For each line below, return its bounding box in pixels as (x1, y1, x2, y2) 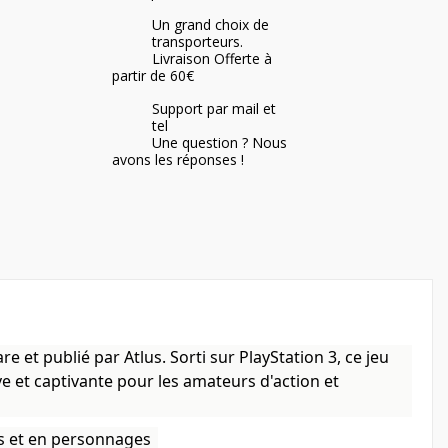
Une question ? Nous (151, 133, 287, 152)
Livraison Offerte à (151, 49, 272, 68)
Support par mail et (151, 99, 276, 118)
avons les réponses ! (111, 150, 244, 169)
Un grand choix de (151, 15, 269, 34)
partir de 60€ (111, 66, 194, 85)
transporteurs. (151, 32, 243, 51)
